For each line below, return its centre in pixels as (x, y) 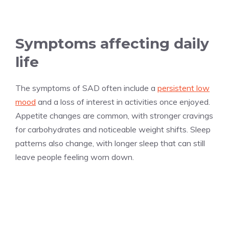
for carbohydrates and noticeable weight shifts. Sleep (113, 129)
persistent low (184, 88)
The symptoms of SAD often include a (86, 88)
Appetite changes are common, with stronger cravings (114, 115)
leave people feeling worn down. (75, 157)
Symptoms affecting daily (112, 43)
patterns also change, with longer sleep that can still (110, 143)
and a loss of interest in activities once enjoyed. (123, 101)
